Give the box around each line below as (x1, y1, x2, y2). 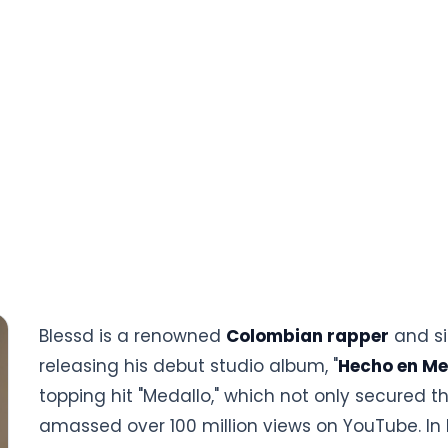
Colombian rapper (226, 324, 389, 348)
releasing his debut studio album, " (39, 354, 338, 378)
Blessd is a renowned (39, 324, 226, 348)
